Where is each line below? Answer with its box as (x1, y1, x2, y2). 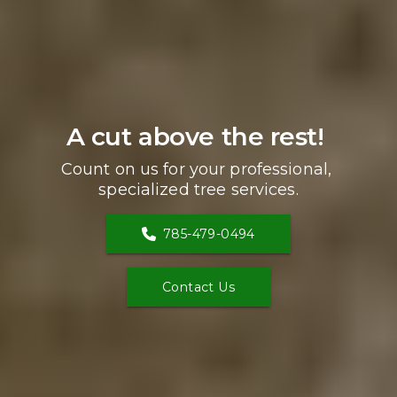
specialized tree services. (98, 179, 299, 199)
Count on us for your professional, (60, 159, 332, 179)
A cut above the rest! (66, 121, 331, 152)
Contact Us (162, 278, 235, 295)
